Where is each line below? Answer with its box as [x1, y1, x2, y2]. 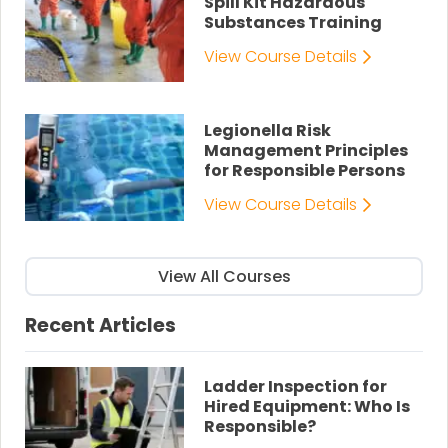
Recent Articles [25, 312, 176, 340]
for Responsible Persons [204, 159, 406, 183]
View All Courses [157, 264, 291, 288]
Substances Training [204, 11, 383, 35]
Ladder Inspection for [204, 374, 388, 398]
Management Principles [204, 139, 409, 163]
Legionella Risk [204, 119, 332, 143]
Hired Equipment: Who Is [204, 394, 411, 418]
